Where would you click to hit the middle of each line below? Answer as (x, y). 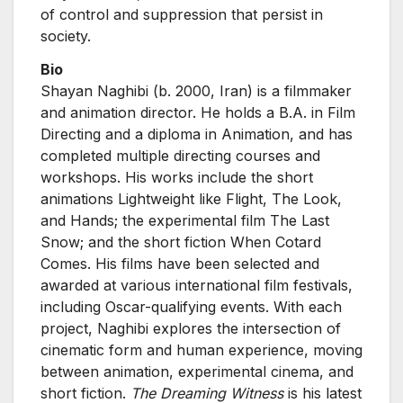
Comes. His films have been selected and (180, 264)
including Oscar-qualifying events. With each (191, 307)
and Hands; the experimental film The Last (185, 221)
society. (66, 36)
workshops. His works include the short (177, 178)
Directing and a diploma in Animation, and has (197, 134)
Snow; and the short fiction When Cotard (181, 242)
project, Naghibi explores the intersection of (191, 329)
